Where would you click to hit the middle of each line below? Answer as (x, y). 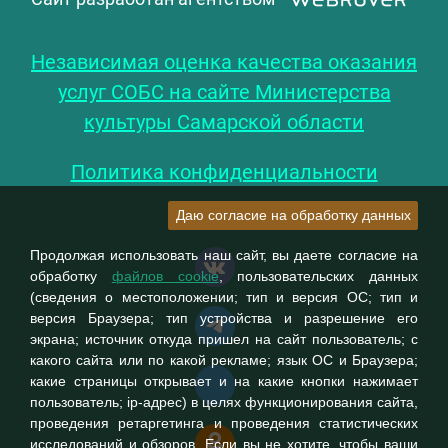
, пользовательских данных (318, 275)
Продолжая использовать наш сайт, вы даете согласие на (224, 254)
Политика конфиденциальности (224, 172)
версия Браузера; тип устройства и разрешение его (224, 317)
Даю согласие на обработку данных (293, 214)
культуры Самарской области (224, 122)
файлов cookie (165, 275)
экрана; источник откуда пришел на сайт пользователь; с (224, 338)
